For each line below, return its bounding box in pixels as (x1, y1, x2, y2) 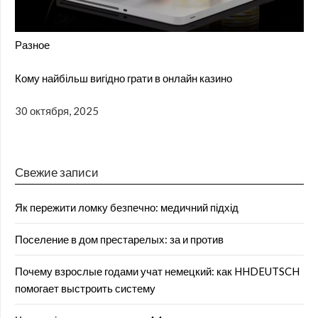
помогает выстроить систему (15, 281, 155, 295)
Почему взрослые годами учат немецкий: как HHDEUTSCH (15, 264, 300, 278)
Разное (15, 38, 50, 52)
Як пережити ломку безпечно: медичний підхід (15, 200, 238, 214)
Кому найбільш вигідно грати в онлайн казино (15, 71, 232, 84)
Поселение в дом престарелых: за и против (15, 232, 224, 246)
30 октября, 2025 (15, 104, 99, 118)
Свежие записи (15, 164, 99, 180)
